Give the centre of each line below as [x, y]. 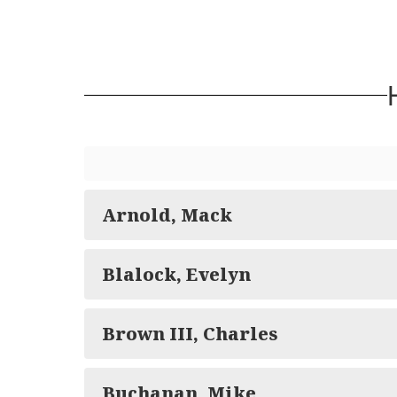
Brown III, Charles [190, 334]
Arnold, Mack [167, 215]
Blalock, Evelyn [176, 274]
